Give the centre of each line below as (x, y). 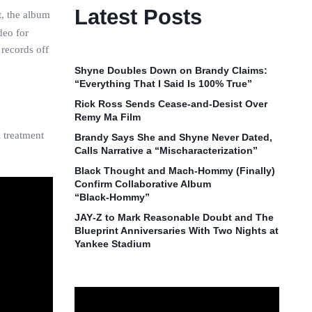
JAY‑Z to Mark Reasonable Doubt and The (174, 217)
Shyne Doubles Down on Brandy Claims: (171, 70)
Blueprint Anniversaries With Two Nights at (177, 231)
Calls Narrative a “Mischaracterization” (166, 150)
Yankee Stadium (113, 244)
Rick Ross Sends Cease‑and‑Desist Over (171, 104)
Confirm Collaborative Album (143, 184)
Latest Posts (139, 17)
